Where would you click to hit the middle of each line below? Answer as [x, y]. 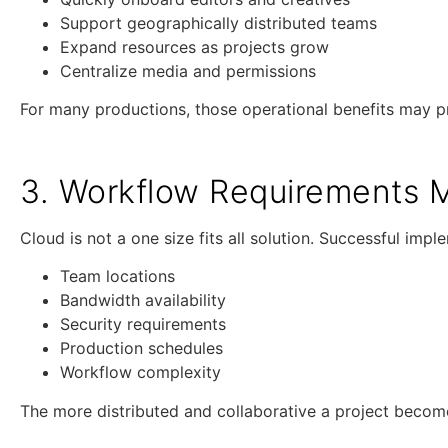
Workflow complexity [140, 372]
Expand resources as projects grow [194, 46]
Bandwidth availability [143, 300]
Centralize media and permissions [188, 70]
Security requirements [143, 324]
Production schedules [141, 348]
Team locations [117, 276]
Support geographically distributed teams [218, 22]
